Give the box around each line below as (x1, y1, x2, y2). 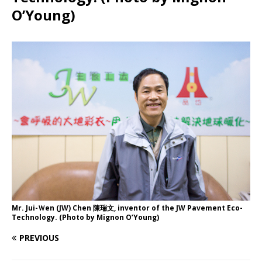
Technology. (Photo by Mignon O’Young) (12, 212, 159, 222)
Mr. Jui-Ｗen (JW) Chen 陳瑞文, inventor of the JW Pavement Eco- (12, 202, 243, 213)
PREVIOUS (19, 232, 59, 243)
